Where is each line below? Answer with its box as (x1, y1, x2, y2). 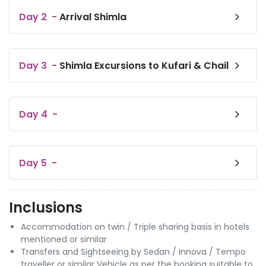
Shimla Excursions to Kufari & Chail (59, 58, 229, 72)
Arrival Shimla (59, 9, 126, 24)
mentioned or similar (21, 233, 107, 246)
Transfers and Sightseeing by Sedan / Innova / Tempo (21, 246, 246, 258)
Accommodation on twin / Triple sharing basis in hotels (21, 221, 249, 233)
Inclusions (9, 198, 83, 218)
